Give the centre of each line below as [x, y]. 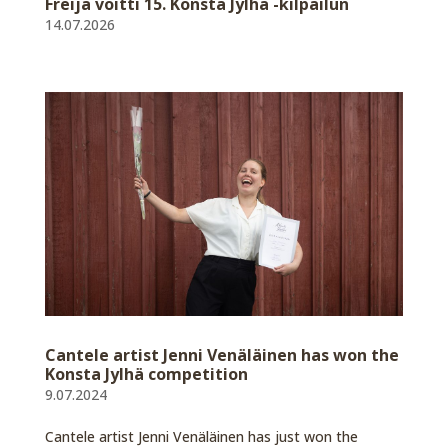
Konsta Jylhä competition [146, 373]
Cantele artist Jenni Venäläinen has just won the [201, 436]
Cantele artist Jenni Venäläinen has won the [221, 354]
